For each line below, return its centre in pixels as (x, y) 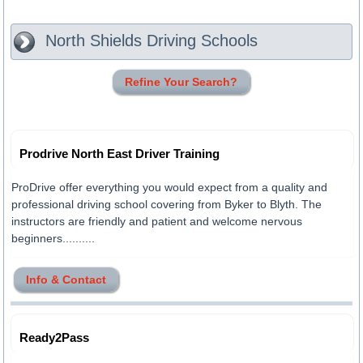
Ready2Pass (55, 337)
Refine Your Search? (181, 82)
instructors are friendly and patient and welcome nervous (157, 221)
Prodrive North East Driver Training (120, 154)
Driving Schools (200, 40)
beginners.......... (53, 238)
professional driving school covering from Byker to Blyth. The (167, 204)
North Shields (94, 40)
